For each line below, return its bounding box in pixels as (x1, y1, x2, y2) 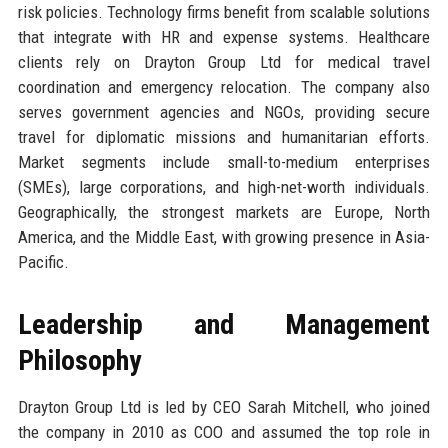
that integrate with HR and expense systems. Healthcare (17, 26, 431, 47)
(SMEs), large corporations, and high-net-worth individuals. (17, 176, 431, 197)
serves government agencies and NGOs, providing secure (17, 101, 431, 122)
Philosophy (17, 343, 141, 377)
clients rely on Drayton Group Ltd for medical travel (17, 51, 431, 72)
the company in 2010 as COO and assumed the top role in (17, 421, 431, 442)
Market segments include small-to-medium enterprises (17, 151, 431, 172)
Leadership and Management (17, 307, 431, 341)
